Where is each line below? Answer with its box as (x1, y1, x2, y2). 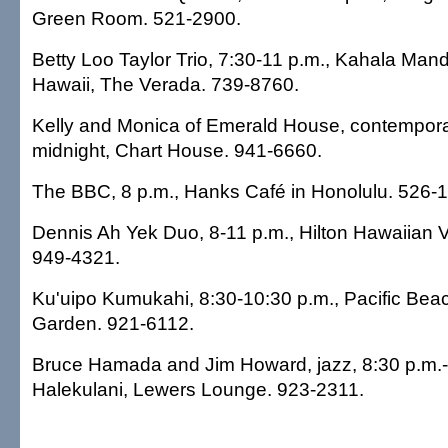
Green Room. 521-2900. (32, 7, 241, 29)
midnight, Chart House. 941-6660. (32, 139, 322, 161)
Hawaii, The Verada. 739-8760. (32, 73, 299, 95)
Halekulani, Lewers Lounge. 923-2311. (32, 378, 364, 400)
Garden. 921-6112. (32, 312, 194, 334)
